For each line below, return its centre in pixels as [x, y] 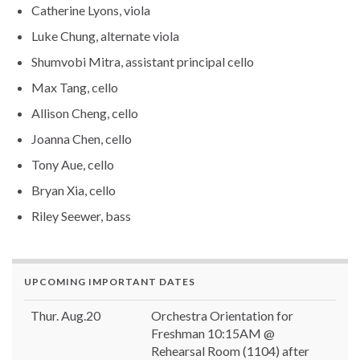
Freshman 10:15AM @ [213, 333]
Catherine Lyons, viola [91, 10]
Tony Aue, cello [73, 164]
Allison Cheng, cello [85, 112]
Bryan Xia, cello [74, 190]
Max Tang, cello [75, 87]
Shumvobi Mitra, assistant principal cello [143, 61]
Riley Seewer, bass [81, 215]
